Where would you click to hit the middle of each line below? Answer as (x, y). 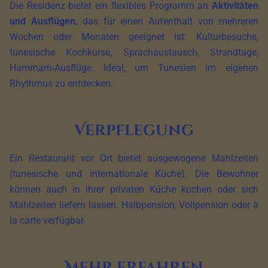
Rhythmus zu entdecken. (61, 83)
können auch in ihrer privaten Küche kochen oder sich (134, 189)
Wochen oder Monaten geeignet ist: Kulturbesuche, (134, 37)
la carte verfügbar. (48, 220)
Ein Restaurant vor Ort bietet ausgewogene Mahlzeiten (134, 158)
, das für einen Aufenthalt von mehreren (167, 21)
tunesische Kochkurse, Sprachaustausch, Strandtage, (134, 52)
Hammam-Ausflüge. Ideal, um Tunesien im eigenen (134, 68)
